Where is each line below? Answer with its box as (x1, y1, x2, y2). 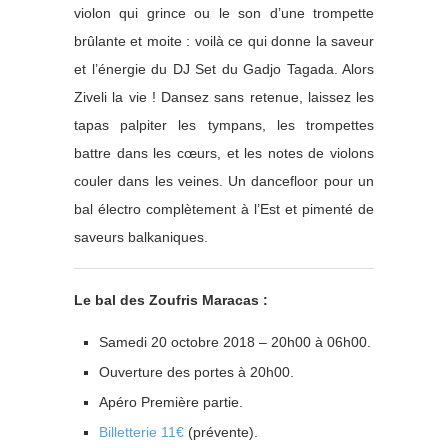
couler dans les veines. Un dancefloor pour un (74, 172, 374, 189)
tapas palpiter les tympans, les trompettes (74, 116, 374, 133)
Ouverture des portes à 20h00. (99, 363, 294, 380)
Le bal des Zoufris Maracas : (74, 291, 268, 308)
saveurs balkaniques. (74, 228, 208, 245)
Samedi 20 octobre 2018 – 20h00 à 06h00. (99, 333, 371, 350)
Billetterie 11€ (99, 423, 184, 440)
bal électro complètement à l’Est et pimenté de (74, 200, 374, 217)
